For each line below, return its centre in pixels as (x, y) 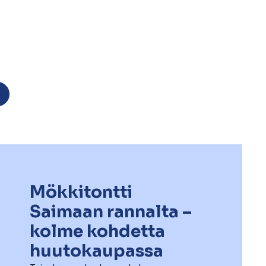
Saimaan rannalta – (110, 211)
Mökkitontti (81, 192)
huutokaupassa (96, 251)
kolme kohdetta (97, 231)
